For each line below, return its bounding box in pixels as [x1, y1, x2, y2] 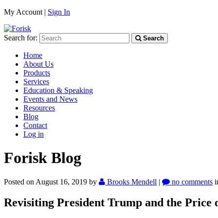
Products [23, 69, 50, 77]
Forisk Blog [4, 149, 81, 167]
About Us [23, 60, 54, 68]
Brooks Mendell [107, 177, 157, 186]
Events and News [23, 95, 77, 103]
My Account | [4, 8, 48, 16]
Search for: [4, 34, 37, 42]
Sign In [48, 8, 70, 16]
